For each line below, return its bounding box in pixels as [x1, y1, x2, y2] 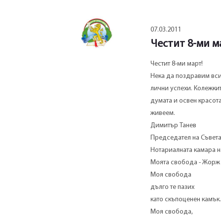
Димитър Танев [150, 122, 196, 130]
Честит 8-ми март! [150, 60, 203, 68]
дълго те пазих [150, 184, 194, 191]
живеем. [150, 110, 175, 117]
